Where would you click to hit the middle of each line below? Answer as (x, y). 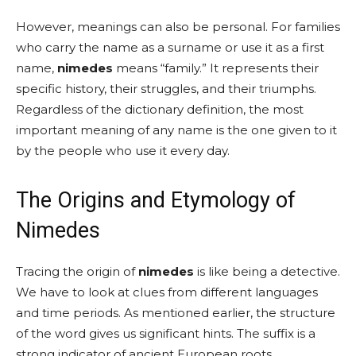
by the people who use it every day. (123, 151)
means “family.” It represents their (216, 68)
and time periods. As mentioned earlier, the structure (176, 313)
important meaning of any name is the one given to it (176, 130)
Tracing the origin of (77, 271)
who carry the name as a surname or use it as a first (170, 47)
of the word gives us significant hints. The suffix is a (166, 333)
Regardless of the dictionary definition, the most (160, 109)
